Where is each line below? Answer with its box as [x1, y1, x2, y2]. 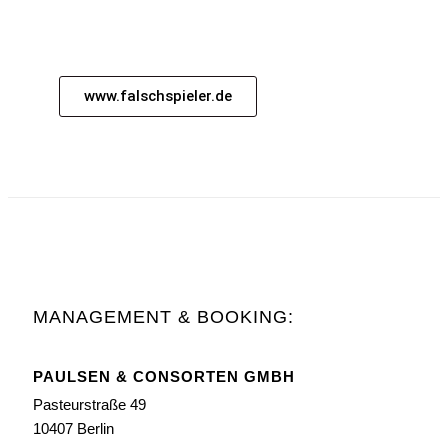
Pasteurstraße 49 [33, 396, 146, 414]
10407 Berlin [33, 420, 114, 438]
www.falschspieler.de [84, 87, 232, 106]
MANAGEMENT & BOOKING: [33, 307, 294, 328]
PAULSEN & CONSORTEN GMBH [33, 368, 295, 386]
